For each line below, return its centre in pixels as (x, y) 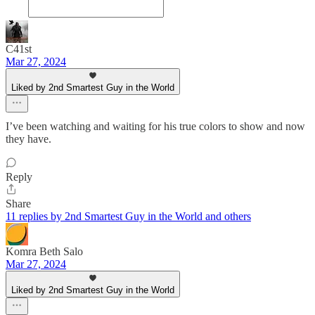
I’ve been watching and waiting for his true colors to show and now (155, 127)
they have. (28, 139)
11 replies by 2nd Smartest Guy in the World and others (128, 217)
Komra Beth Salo (44, 252)
